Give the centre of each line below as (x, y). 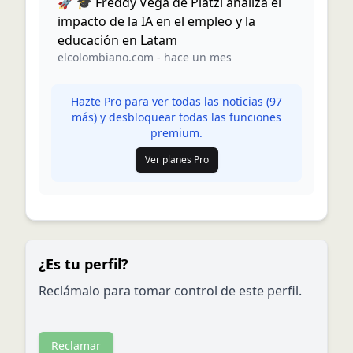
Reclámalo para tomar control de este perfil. (170, 291)
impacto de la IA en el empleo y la (156, 21)
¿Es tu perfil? (84, 264)
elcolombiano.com (106, 57)
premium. (176, 133)
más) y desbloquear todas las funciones (176, 117)
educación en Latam (117, 40)
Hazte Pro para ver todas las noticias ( (170, 101)
